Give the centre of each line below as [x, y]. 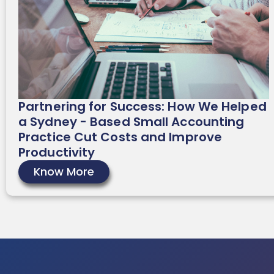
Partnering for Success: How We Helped [143, 107]
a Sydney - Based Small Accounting [131, 122]
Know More [64, 172]
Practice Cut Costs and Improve [120, 137]
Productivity [57, 153]
